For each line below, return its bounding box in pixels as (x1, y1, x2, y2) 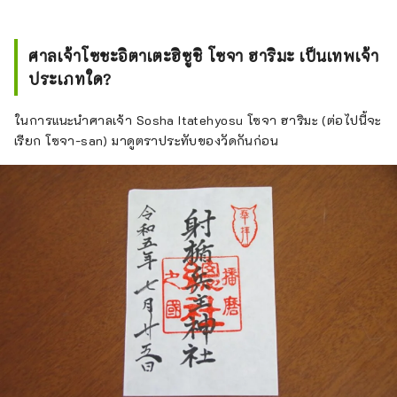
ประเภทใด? (28, 69, 112, 90)
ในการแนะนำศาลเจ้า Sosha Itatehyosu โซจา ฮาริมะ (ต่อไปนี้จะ (14, 112, 382, 129)
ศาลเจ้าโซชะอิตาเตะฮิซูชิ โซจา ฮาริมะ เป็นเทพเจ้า (28, 46, 379, 66)
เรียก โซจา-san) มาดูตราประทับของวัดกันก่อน (14, 132, 279, 150)
